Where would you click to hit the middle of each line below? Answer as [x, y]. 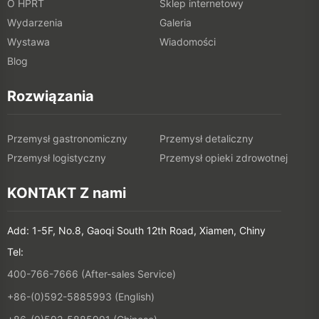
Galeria [176, 23]
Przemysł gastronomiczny [67, 139]
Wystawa [28, 42]
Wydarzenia [35, 23]
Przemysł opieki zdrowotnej [224, 158]
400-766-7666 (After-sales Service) [91, 274]
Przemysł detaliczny [206, 139]
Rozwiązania [51, 96]
